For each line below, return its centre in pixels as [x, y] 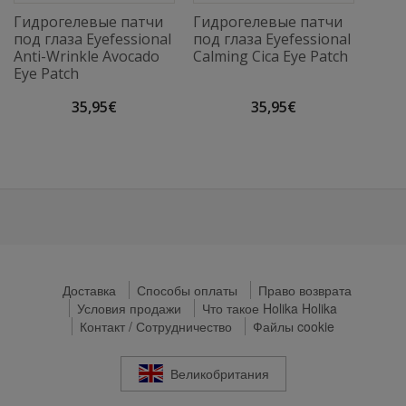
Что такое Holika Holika [270, 308]
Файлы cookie [294, 326]
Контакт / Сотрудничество [156, 326]
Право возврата [304, 290]
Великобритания [220, 374]
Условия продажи [129, 308]
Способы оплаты [187, 290]
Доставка [89, 290]
